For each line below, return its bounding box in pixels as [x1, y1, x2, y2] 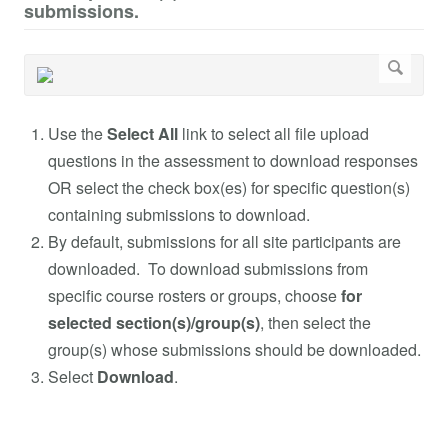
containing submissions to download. [48, 202, 310, 226]
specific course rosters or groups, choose [48, 283, 341, 307]
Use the [48, 121, 107, 145]
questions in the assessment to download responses [48, 148, 418, 172]
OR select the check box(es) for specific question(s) [48, 175, 410, 199]
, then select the [260, 310, 371, 334]
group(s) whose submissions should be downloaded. [48, 337, 421, 361]
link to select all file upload [178, 121, 369, 145]
